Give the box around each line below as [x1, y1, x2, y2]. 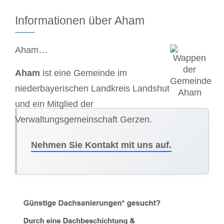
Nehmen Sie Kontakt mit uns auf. [31, 140, 171, 150]
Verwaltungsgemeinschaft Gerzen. [15, 114, 152, 125]
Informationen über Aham [15, 13, 144, 27]
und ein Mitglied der [15, 99, 93, 109]
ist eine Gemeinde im [40, 68, 127, 78]
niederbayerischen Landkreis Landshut [15, 83, 169, 94]
